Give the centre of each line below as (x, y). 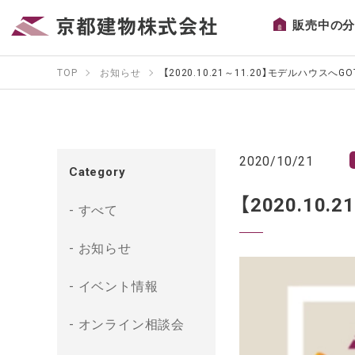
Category (97, 171)
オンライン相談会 (132, 323)
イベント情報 (118, 285)
